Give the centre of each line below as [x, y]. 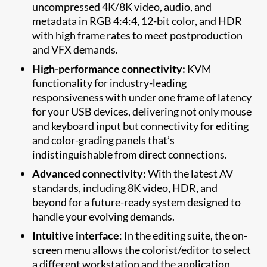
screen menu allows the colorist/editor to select [142, 249]
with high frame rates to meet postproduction [138, 35]
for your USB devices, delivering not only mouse [142, 111]
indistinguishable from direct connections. [130, 154]
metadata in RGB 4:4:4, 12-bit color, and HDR [137, 21]
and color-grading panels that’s [104, 140]
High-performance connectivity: [109, 68]
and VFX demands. [75, 49]
